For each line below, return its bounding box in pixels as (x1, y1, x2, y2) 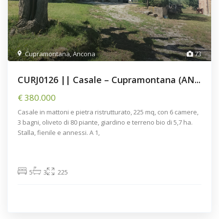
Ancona (73, 49, 96, 58)
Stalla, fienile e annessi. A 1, (18, 128, 100, 137)
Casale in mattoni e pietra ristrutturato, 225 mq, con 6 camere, (18, 107, 199, 116)
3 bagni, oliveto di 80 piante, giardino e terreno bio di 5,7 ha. (18, 117, 193, 127)
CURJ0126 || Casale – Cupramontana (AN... (18, 73, 201, 86)
